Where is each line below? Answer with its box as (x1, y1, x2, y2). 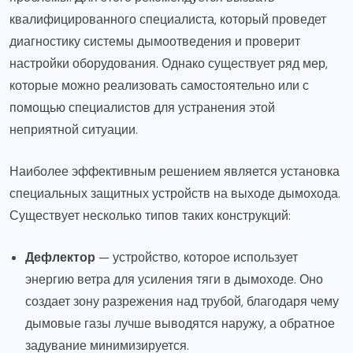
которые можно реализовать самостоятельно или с (9, 76, 309, 94)
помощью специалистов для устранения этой (9, 98, 275, 116)
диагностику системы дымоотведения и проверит (9, 32, 300, 50)
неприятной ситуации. (9, 121, 138, 138)
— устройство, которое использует (95, 248, 298, 266)
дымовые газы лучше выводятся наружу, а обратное (25, 314, 335, 332)
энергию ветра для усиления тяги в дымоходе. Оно (25, 270, 323, 288)
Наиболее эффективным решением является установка (9, 162, 340, 180)
